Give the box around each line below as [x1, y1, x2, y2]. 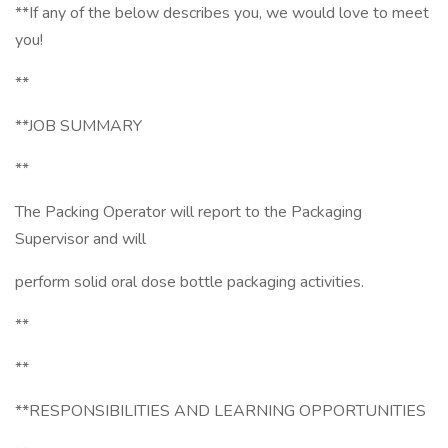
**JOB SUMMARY [15, 115, 142, 137]
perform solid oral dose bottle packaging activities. [15, 271, 364, 293]
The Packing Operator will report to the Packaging [15, 201, 362, 223]
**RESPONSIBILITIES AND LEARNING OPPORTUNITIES [15, 400, 426, 422]
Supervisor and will [15, 228, 146, 250]
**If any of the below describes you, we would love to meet [15, 2, 429, 24]
